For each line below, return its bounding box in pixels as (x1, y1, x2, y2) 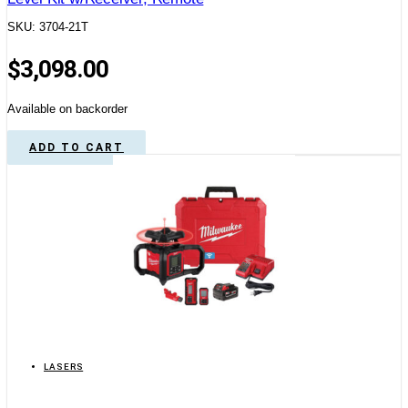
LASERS (44, 362, 84, 372)
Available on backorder (7, 102, 127, 117)
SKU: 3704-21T (7, 20, 88, 35)
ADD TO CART (29, 141, 124, 155)
